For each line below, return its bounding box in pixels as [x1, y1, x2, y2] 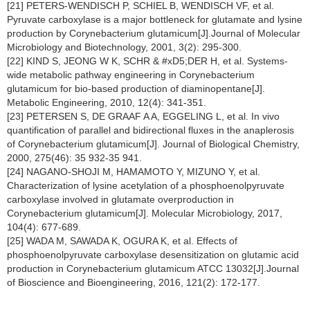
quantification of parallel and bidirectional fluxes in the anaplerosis [7, 125, 294, 136]
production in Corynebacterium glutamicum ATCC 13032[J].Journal [7, 263, 299, 274]
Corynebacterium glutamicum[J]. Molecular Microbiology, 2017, [7, 208, 282, 219]
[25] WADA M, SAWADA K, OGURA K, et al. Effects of [7, 235, 237, 246]
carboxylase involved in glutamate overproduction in [7, 194, 234, 205]
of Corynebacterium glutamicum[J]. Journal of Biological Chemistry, [7, 138, 300, 149]
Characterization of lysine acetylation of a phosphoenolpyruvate [7, 180, 284, 191]
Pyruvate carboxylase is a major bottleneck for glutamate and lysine [7, 14, 302, 25]
